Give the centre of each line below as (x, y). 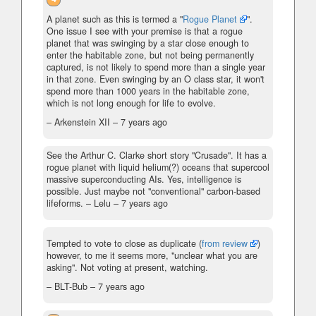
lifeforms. (65, 203)
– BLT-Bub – (72, 287)
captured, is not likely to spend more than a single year (156, 67)
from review (225, 244)
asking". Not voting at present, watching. (127, 268)
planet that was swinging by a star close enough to (148, 43)
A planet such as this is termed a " (115, 19)
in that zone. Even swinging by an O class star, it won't (156, 79)
